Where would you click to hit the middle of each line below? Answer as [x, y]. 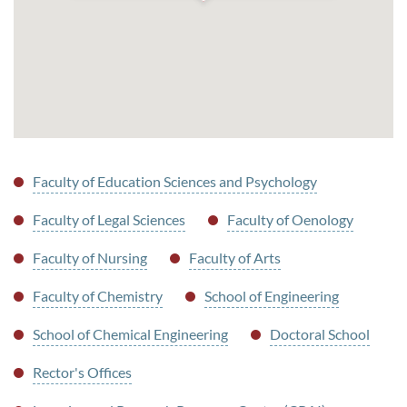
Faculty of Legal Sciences [109, 220]
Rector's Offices [82, 372]
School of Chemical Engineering [130, 334]
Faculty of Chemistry [97, 296]
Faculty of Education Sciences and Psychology [174, 182]
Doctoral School [319, 334]
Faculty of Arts [234, 258]
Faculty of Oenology [290, 220]
